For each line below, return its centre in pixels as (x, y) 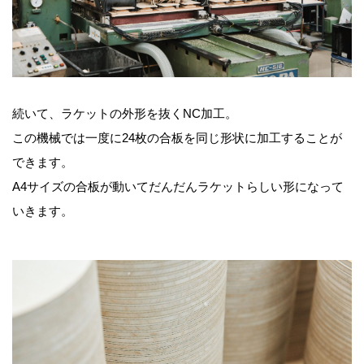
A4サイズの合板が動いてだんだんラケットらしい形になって (178, 186)
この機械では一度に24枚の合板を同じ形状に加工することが (177, 137)
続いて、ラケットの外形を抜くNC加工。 (125, 113)
